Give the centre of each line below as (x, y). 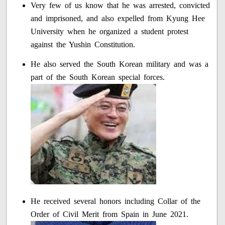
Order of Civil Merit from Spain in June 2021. (110, 214)
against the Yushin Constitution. (83, 45)
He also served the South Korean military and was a (120, 64)
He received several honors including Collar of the (116, 201)
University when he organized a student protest (110, 32)
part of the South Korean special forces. (98, 77)
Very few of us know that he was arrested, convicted (121, 6)
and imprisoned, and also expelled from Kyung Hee (118, 19)
